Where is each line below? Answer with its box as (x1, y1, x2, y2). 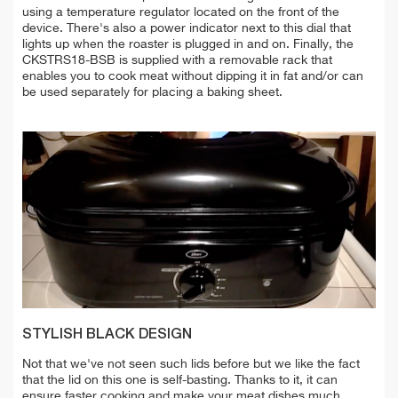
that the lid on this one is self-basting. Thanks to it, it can (22, 374, 338, 387)
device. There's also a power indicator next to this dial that (22, 22, 351, 36)
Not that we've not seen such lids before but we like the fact (22, 358, 360, 371)
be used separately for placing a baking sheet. (22, 86, 283, 99)
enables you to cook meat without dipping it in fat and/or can (22, 70, 363, 84)
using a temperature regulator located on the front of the (22, 6, 339, 20)
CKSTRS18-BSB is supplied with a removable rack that (22, 54, 332, 68)
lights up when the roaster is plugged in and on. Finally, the (22, 38, 354, 52)
